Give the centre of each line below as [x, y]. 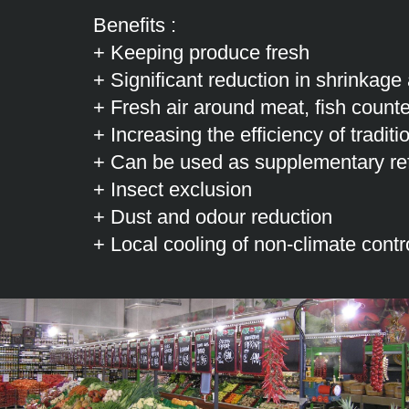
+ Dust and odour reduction [213, 217]
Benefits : [135, 25]
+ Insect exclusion [173, 189]
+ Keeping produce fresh [201, 52]
